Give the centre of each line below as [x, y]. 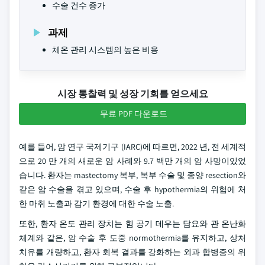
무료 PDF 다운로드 [134, 114]
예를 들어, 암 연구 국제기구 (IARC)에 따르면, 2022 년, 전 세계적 [132, 147]
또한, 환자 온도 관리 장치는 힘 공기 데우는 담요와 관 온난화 [132, 224]
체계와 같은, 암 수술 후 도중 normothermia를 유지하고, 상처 [132, 238]
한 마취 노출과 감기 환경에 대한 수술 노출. [96, 203]
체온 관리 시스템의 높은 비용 [105, 50]
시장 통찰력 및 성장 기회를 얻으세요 [132, 94]
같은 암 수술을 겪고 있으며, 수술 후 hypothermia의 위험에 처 [132, 189]
